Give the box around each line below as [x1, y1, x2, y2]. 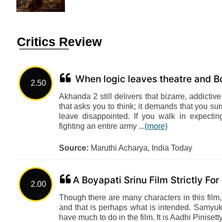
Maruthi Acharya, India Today [88, 144, 192, 152]
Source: [58, 144, 89, 152]
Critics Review [16, 35, 102, 49]
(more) [144, 122, 167, 130]
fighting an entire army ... [58, 122, 145, 130]
